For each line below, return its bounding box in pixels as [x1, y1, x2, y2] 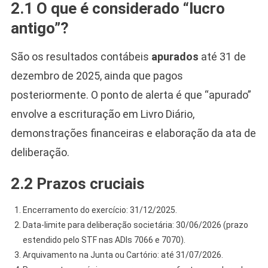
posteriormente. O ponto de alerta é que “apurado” [10, 88, 251, 101]
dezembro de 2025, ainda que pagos [10, 69, 183, 82]
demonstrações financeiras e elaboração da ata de [10, 126, 256, 139]
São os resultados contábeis [10, 50, 151, 63]
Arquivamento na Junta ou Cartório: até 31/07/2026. [22, 249, 223, 260]
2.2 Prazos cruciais [10, 174, 145, 193]
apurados [151, 50, 199, 63]
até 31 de [198, 50, 246, 63]
